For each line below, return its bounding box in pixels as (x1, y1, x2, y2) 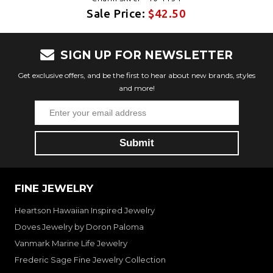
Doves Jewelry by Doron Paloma (15, 221, 144, 232)
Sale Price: (87, 6, 149, 20)
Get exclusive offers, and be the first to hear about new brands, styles (18, 70, 255, 80)
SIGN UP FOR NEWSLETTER (60, 48, 233, 62)
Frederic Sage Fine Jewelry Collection (15, 254, 166, 264)
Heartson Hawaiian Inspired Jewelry (15, 205, 155, 215)
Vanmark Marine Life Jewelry (15, 238, 127, 248)
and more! (118, 83, 155, 93)
